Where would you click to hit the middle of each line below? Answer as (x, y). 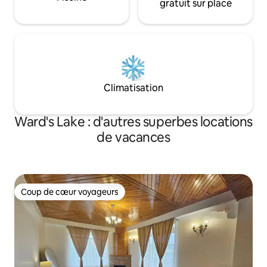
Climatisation (133, 88)
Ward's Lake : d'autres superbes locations (133, 122)
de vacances (133, 138)
